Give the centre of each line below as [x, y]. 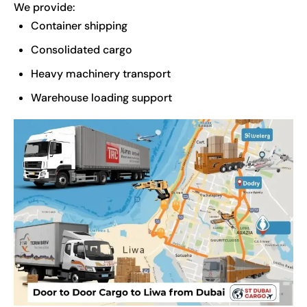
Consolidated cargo [82, 49]
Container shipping [79, 25]
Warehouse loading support [101, 97]
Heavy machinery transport [101, 73]
